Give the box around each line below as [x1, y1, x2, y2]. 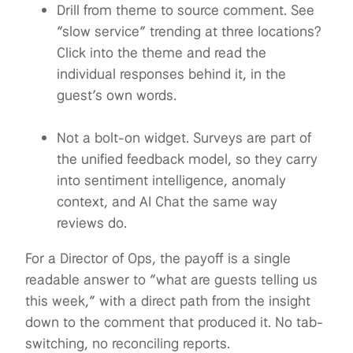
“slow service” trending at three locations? [57, 21, 321, 41]
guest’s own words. [57, 85, 176, 105]
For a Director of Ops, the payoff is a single [25, 248, 291, 268]
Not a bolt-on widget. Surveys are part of [57, 128, 311, 147]
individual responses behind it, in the [57, 64, 286, 84]
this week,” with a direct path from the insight [25, 291, 310, 310]
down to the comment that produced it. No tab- [25, 312, 323, 332]
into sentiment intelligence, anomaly [57, 170, 286, 190]
